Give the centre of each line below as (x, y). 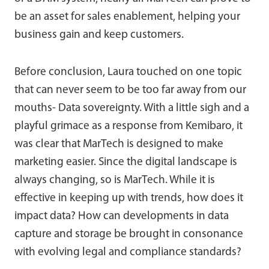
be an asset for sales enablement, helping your (127, 17)
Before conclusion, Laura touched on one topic (128, 72)
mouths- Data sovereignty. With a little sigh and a (132, 108)
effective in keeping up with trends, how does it (129, 198)
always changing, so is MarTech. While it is (115, 180)
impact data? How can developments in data (122, 216)
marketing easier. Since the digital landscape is (126, 162)
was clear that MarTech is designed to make (119, 144)
